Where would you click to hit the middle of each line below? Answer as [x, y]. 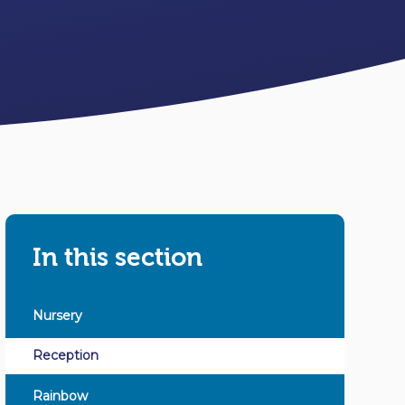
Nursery [57, 315]
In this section [117, 258]
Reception [65, 356]
